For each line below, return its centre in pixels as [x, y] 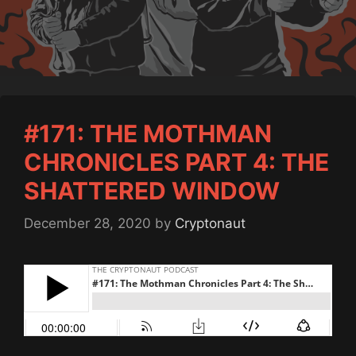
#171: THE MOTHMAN [148, 133]
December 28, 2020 [87, 223]
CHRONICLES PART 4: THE [176, 162]
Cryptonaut [210, 223]
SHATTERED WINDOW [152, 190]
